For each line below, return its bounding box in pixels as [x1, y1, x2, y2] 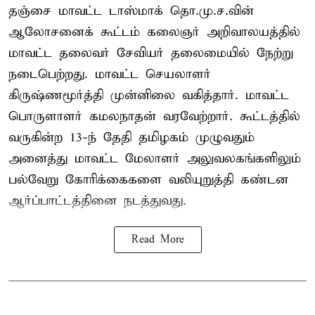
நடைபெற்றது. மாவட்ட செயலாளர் [8, 66, 211, 83]
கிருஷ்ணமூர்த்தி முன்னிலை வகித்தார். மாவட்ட [8, 87, 289, 104]
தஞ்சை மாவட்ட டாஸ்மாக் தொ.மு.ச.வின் [8, 3, 254, 20]
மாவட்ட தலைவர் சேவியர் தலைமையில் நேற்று [8, 45, 293, 62]
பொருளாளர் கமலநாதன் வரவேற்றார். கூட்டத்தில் [8, 108, 300, 125]
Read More [131, 233, 184, 247]
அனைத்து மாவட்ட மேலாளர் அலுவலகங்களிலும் [8, 150, 301, 167]
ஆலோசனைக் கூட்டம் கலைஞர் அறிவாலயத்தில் [8, 24, 300, 41]
